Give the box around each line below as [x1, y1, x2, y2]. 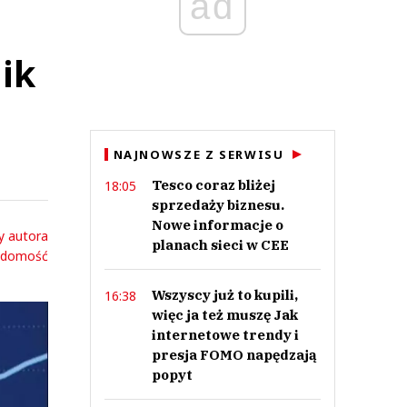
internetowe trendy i [151, 326, 299, 343]
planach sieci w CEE [151, 236, 289, 253]
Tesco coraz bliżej [151, 176, 275, 194]
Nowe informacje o [151, 216, 283, 233]
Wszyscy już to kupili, [151, 286, 298, 303]
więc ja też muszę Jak [151, 306, 298, 323]
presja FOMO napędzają [151, 346, 317, 363]
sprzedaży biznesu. [151, 196, 284, 213]
